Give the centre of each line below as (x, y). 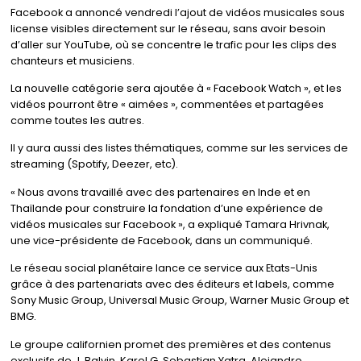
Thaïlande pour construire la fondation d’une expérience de (166, 208)
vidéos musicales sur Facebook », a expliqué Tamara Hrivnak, (170, 224)
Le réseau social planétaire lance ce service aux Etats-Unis (164, 268)
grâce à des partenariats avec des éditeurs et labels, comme (172, 284)
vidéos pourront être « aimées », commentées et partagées (167, 104)
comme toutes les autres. (77, 120)
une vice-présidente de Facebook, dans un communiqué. (161, 240)
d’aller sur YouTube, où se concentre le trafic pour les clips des (173, 44)
